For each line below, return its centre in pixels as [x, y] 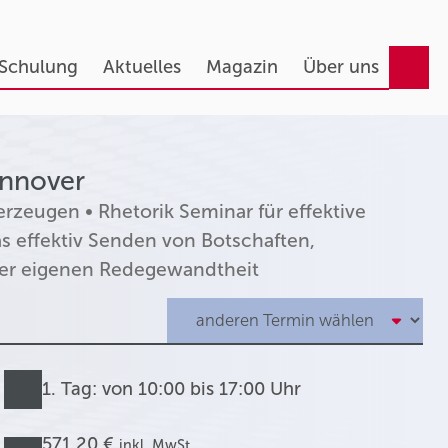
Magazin [241, 67]
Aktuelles [141, 67]
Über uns [340, 67]
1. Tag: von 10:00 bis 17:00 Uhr [172, 389]
